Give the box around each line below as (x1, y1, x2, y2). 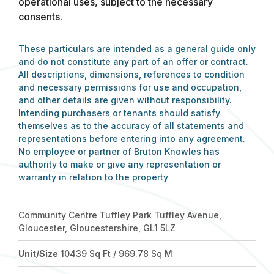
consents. (18, 10, 62, 23)
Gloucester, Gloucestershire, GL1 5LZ (18, 223, 176, 233)
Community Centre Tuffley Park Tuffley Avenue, (18, 210, 221, 220)
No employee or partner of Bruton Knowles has (18, 146, 220, 157)
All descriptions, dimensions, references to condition (18, 69, 245, 80)
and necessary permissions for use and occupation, (18, 82, 242, 92)
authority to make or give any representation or (18, 159, 221, 169)
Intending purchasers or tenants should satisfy (18, 108, 220, 118)
